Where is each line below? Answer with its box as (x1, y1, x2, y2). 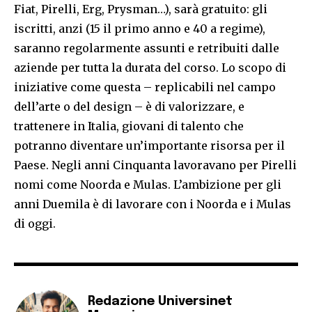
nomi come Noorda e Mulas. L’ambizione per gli (14, 178, 281, 192)
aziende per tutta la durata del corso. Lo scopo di (14, 61, 286, 75)
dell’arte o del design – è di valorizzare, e (14, 100, 244, 114)
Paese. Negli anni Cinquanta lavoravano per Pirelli (14, 158, 297, 173)
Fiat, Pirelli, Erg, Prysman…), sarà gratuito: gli (14, 2, 267, 17)
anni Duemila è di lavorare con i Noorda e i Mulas (14, 197, 291, 212)
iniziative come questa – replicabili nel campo (14, 80, 276, 95)
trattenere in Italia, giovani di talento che (14, 119, 244, 134)
